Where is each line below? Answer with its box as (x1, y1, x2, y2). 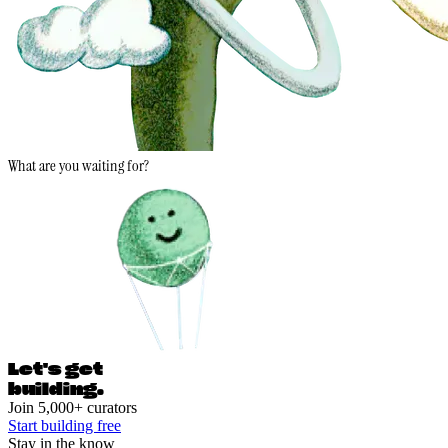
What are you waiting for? (8, 155, 149, 176)
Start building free (8, 417, 121, 434)
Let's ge (8, 359, 93, 379)
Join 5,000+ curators (8, 399, 137, 416)
